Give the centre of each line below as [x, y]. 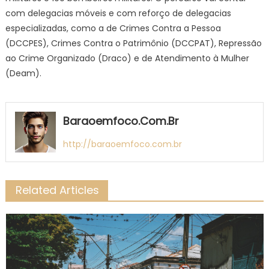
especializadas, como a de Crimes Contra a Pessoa [113, 28]
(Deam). [23, 73]
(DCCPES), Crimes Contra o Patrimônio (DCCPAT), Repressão [133, 43]
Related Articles [57, 190]
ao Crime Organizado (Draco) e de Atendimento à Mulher [127, 58]
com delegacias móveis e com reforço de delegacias [118, 13]
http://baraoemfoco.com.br [122, 144]
